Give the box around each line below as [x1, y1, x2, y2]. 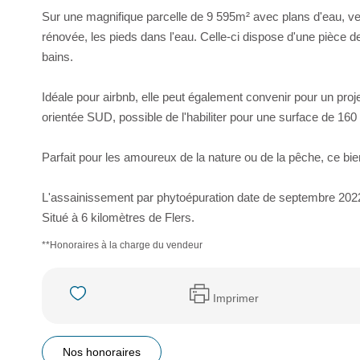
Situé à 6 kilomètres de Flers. [42, 211, 194, 224]
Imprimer [212, 291, 259, 305]
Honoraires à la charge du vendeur [50, 239, 202, 251]
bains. [42, 50, 73, 63]
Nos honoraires [63, 346, 141, 358]
